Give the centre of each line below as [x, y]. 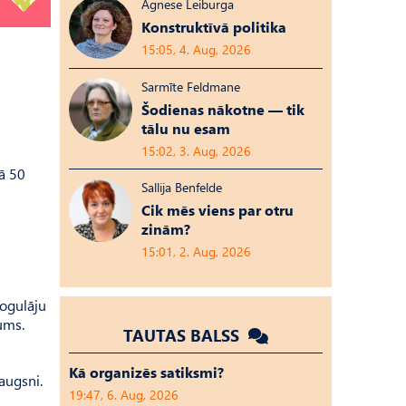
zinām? [166, 229]
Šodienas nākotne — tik [223, 109]
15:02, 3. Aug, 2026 [196, 151]
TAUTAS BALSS [184, 335]
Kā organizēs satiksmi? [146, 372]
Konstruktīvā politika [214, 27]
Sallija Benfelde [182, 187]
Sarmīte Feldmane [191, 87]
